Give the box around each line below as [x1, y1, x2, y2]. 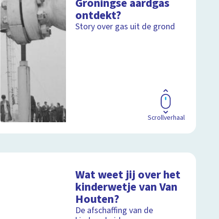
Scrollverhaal [147, 112, 185, 123]
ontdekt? [75, 7, 122, 23]
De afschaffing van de [75, 204, 153, 217]
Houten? [75, 191, 120, 207]
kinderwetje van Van [75, 178, 178, 195]
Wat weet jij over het [75, 166, 181, 183]
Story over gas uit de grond [75, 20, 175, 33]
